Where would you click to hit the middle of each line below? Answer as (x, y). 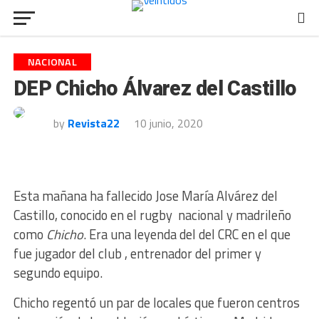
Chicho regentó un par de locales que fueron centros (156, 303)
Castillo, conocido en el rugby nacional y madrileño (152, 215)
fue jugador (46, 253)
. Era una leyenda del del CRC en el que (187, 234)
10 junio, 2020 (168, 123)
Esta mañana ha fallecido (84, 196)
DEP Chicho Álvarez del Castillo (155, 88)
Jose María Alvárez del (216, 196)
